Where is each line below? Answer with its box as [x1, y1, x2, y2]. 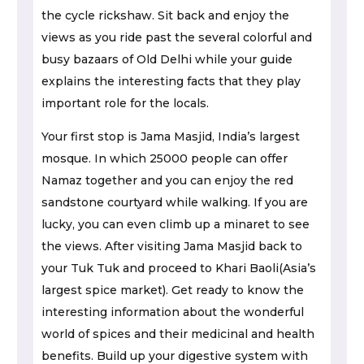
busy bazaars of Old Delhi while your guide [41, 51, 292, 67]
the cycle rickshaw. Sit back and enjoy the [41, 7, 289, 23]
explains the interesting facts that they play [41, 73, 301, 89]
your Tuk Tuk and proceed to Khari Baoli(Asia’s [41, 260, 316, 275]
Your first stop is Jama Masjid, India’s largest [41, 128, 300, 144]
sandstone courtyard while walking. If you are [41, 194, 308, 210]
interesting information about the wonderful [41, 304, 304, 319]
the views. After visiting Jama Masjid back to [41, 238, 302, 253]
